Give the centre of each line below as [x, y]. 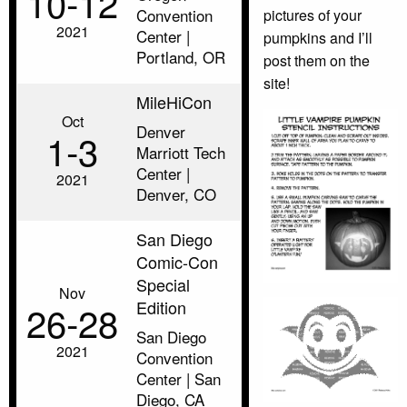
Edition [161, 307]
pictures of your [313, 15]
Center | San [179, 378]
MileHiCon [174, 101]
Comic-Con [177, 261]
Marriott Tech [181, 152]
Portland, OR [181, 56]
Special [163, 284]
